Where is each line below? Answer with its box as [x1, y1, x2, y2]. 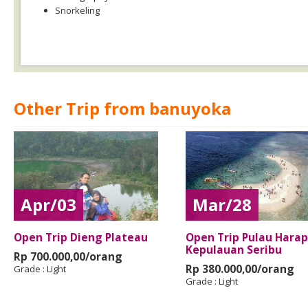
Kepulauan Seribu [186, 242, 282, 257]
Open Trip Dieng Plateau [14, 230, 148, 245]
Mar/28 [192, 193, 252, 216]
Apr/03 [21, 193, 76, 216]
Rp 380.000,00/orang [186, 261, 294, 276]
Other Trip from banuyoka [14, 97, 231, 120]
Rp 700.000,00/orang [14, 249, 122, 264]
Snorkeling [55, 4, 100, 16]
